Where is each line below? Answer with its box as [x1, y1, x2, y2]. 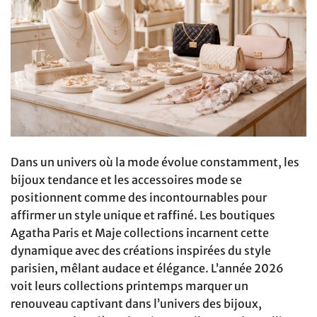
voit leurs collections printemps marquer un [11, 279, 248, 294]
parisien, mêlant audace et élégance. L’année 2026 [11, 261, 284, 276]
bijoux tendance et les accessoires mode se [11, 173, 242, 188]
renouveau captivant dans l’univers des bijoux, [11, 296, 262, 311]
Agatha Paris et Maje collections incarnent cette [11, 226, 269, 241]
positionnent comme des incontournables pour [11, 190, 267, 205]
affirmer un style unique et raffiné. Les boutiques [11, 208, 275, 223]
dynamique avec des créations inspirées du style [11, 243, 271, 258]
